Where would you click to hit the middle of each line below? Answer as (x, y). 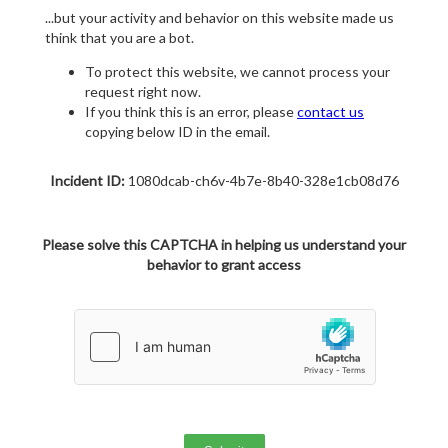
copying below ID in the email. (177, 132)
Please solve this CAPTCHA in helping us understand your (224, 245)
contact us (330, 112)
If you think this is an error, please (191, 112)
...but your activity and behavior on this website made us (219, 18)
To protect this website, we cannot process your (237, 72)
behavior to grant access (224, 265)
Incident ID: (87, 181)
